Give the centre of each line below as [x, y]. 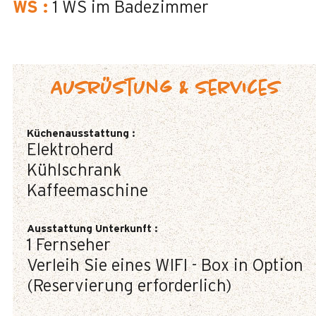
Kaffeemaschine [87, 191]
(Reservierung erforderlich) [129, 286]
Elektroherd [70, 150]
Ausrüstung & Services [165, 89]
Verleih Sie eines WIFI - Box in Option [165, 266]
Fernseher [73, 245]
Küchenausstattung [79, 134]
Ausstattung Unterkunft [91, 229]
